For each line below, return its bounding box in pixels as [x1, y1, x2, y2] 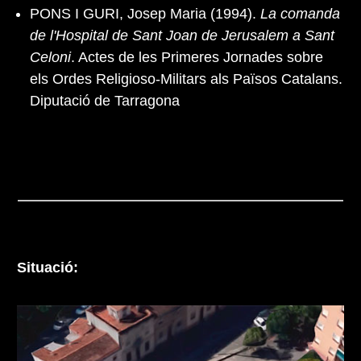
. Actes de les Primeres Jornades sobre [71, 48, 323, 65]
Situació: [17, 259, 78, 276]
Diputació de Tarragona [30, 92, 180, 109]
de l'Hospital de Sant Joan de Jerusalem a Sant [30, 27, 334, 44]
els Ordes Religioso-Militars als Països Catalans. [30, 70, 342, 87]
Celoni [30, 48, 71, 65]
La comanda [260, 5, 340, 22]
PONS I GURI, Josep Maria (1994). [30, 5, 260, 22]
